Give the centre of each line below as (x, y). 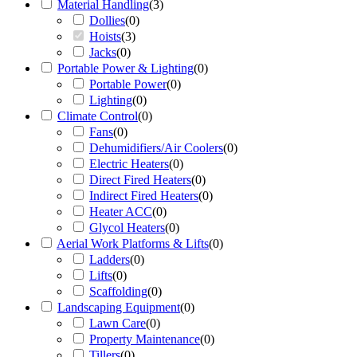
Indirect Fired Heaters (144, 196)
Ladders (110, 259)
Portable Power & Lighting (126, 68)
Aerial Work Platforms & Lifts (133, 243)
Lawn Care (118, 323)
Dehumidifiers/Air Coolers (156, 148)
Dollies (107, 20)
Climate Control (98, 116)
